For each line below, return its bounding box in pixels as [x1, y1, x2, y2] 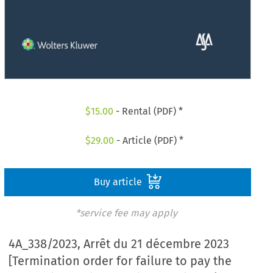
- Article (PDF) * [113, 134, 183, 146]
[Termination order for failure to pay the [9, 253, 232, 269]
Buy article [93, 175, 144, 188]
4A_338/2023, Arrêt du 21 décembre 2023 [9, 236, 230, 252]
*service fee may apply [75, 207, 177, 219]
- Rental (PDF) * [113, 105, 183, 118]
